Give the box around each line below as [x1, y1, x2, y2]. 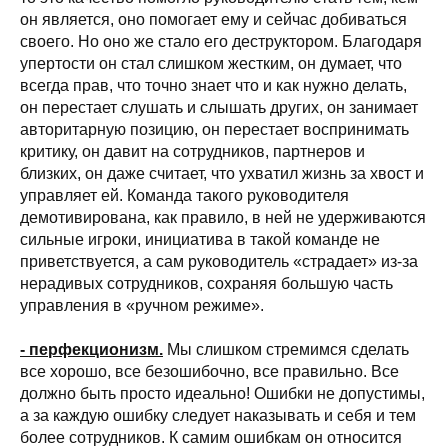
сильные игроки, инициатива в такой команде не [20, 231, 380, 248]
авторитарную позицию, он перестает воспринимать [20, 121, 409, 138]
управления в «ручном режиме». [20, 297, 264, 314]
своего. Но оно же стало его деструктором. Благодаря [20, 33, 422, 50]
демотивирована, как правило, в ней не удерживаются [20, 209, 426, 226]
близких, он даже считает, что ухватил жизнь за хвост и [20, 165, 424, 182]
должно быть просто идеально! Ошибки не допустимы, [20, 385, 425, 402]
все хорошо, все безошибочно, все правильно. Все [20, 363, 399, 380]
